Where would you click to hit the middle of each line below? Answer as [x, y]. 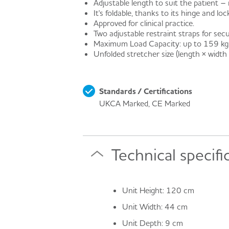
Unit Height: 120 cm [158, 190]
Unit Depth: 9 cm [152, 223]
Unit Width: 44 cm [155, 207]
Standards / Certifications [146, 91]
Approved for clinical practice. [144, 23]
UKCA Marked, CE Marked [145, 103]
